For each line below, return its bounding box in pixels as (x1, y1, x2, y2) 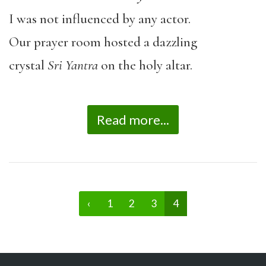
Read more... (97, 112, 169, 128)
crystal (9, 56, 47, 74)
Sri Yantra (47, 56, 101, 74)
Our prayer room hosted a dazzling (9, 33, 197, 50)
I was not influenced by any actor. (9, 10, 191, 27)
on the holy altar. (101, 56, 192, 74)
